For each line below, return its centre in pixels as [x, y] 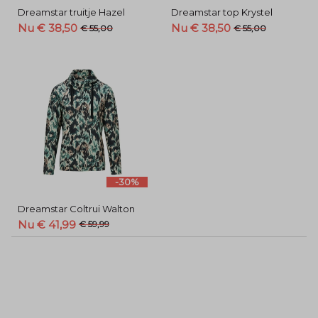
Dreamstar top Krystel [221, 12]
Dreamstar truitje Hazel [71, 12]
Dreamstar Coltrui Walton [76, 208]
